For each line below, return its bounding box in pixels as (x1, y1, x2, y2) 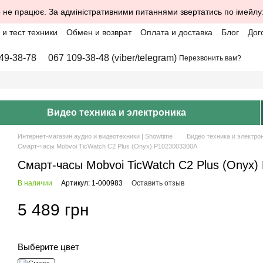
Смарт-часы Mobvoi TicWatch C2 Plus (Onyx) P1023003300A (18, 143, 197, 150)
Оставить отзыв (131, 179, 184, 187)
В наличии (18, 179, 52, 187)
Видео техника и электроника (46, 107, 186, 117)
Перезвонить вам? (179, 54, 242, 62)
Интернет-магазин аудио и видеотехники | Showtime (18, 133, 173, 140)
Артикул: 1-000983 (61, 179, 123, 187)
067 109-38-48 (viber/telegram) (48, 53, 177, 63)
